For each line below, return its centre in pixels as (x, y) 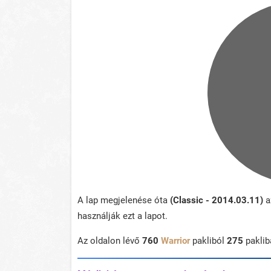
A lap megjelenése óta (124, 201)
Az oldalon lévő (110, 241)
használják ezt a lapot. (122, 216)
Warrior (175, 241)
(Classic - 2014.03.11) (217, 201)
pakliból (208, 241)
